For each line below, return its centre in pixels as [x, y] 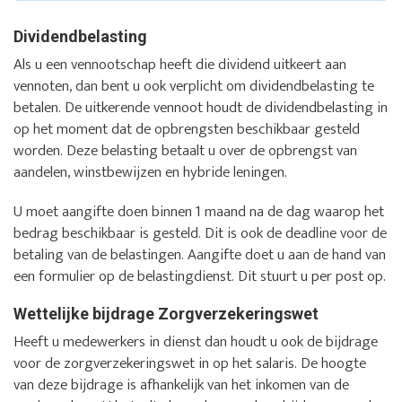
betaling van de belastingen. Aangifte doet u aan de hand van [200, 255]
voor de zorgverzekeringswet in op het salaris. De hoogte [190, 364]
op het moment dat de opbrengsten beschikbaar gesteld [187, 130]
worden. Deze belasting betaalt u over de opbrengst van [185, 151]
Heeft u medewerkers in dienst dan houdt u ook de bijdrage [196, 342]
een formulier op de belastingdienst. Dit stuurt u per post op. [200, 277]
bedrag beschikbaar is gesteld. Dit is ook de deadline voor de [200, 234]
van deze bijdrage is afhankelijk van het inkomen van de [181, 385]
